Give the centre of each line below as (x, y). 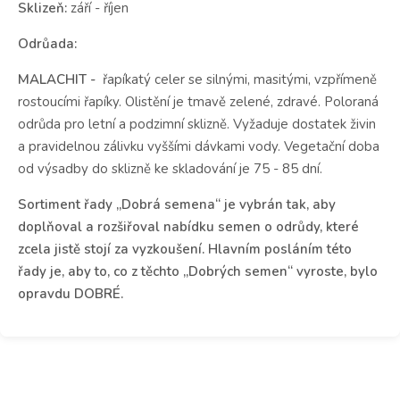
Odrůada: (47, 43)
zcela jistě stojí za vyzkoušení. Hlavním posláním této (185, 249)
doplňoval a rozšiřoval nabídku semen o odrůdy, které (188, 226)
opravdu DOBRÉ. (71, 293)
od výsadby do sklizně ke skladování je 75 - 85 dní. (170, 168)
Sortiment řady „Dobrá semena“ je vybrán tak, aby (177, 204)
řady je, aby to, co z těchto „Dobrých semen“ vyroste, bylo (198, 271)
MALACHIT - (58, 79)
